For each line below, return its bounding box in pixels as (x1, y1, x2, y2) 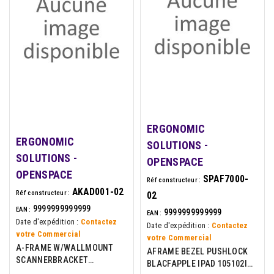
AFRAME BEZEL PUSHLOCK (147, 246, 248, 257)
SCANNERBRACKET (16, 254, 89, 265)
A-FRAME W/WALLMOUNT (16, 242, 114, 253)
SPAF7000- (202, 174, 249, 185)
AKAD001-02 (72, 186, 124, 198)
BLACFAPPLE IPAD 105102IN (147, 259, 253, 269)
